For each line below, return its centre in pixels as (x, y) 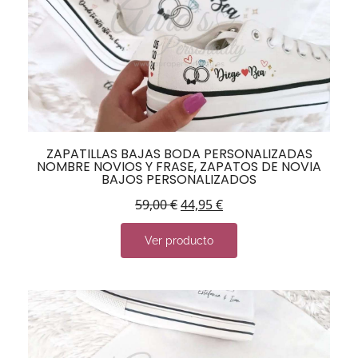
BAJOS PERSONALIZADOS (179, 180)
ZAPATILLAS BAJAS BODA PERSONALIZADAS (179, 154)
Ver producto (179, 241)
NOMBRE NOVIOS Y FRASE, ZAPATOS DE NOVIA (179, 167)
